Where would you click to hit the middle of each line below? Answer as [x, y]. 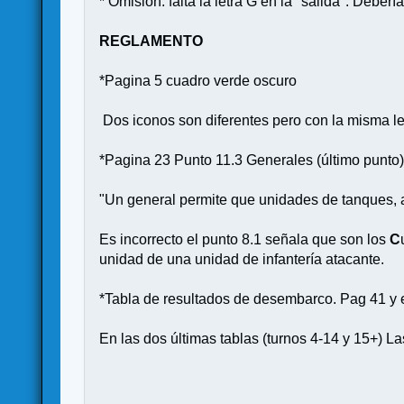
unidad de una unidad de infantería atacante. [242, 259]
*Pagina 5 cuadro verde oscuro [198, 80]
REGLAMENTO [151, 41]
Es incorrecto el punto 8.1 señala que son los [243, 239]
